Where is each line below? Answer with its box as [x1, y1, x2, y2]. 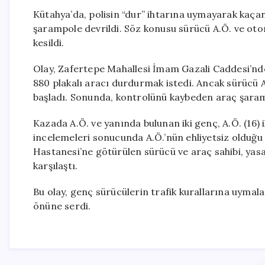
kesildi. [33, 37, 64, 49]
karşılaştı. [33, 160, 78, 172]
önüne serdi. [33, 200, 91, 212]
